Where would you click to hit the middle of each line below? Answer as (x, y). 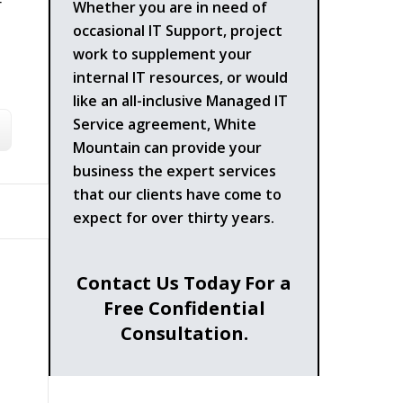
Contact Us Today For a (184, 282)
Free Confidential (184, 308)
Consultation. (184, 333)
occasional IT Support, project (178, 30)
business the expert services (175, 170)
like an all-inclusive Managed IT (181, 100)
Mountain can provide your (168, 147)
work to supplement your (163, 54)
